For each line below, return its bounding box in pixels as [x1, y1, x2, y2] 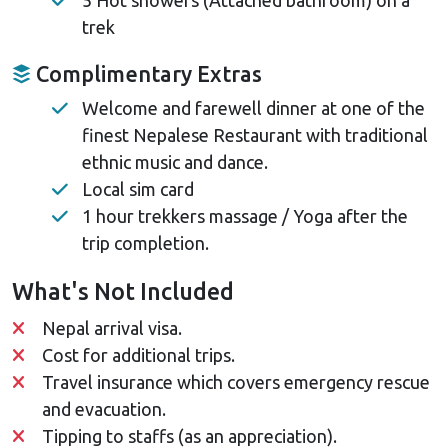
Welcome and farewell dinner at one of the [82, 97, 425, 118]
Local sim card [82, 178, 194, 199]
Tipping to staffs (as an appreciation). [42, 425, 337, 446]
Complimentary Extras [31, 61, 262, 86]
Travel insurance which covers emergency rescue [42, 371, 430, 392]
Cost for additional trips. [42, 344, 235, 365]
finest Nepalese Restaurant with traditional [82, 124, 428, 145]
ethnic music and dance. [82, 151, 268, 172]
